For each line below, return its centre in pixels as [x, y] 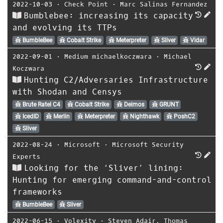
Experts [26, 156]
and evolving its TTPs [65, 27]
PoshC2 [184, 116]
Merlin [61, 116]
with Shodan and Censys [67, 92]
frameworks [37, 192]
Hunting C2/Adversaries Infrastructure [116, 80]
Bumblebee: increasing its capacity [109, 15]
